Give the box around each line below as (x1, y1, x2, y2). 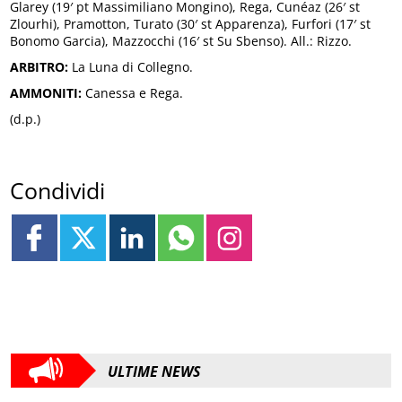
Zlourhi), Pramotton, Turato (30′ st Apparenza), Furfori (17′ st (10, 15, 371, 33)
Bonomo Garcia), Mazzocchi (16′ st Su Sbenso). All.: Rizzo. (10, 32, 353, 50)
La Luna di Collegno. (68, 58, 194, 76)
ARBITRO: (10, 58, 69, 76)
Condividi (10, 175, 106, 206)
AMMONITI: (10, 84, 83, 102)
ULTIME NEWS (108, 361, 201, 381)
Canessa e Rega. (82, 84, 184, 102)
